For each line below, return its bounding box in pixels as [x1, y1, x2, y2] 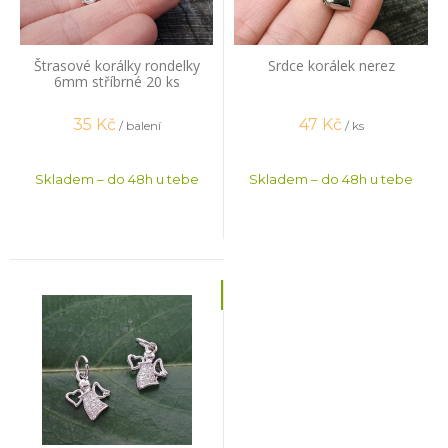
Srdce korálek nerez [267, 55, 395, 75]
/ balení [118, 118, 161, 134]
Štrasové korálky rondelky [33, 55, 200, 75]
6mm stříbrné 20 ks [53, 71, 180, 91]
